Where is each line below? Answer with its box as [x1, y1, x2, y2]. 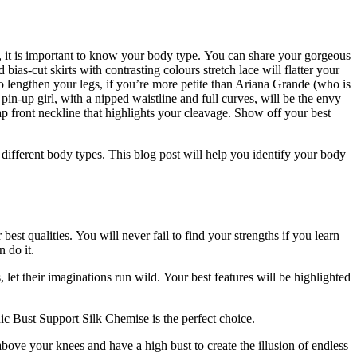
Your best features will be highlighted [163, 270, 351, 284]
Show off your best [234, 105, 331, 120]
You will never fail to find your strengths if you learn [76, 229, 339, 243]
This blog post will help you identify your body [108, 147, 346, 161]
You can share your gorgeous [204, 48, 351, 62]
